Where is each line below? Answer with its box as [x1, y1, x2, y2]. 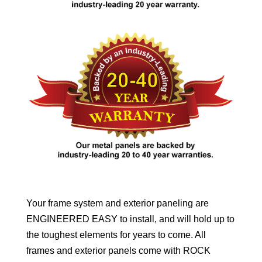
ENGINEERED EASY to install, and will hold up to [26, 214, 235, 225]
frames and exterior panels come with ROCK [26, 246, 211, 256]
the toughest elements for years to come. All [26, 230, 206, 240]
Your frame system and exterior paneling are [26, 198, 209, 209]
